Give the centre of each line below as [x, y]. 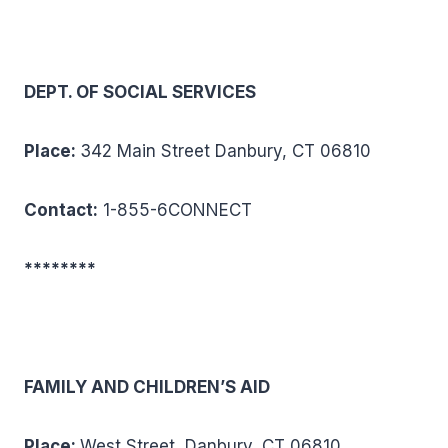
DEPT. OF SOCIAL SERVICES [140, 92]
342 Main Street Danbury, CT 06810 [225, 151]
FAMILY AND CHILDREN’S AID [147, 387]
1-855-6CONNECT [175, 210]
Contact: [61, 210]
